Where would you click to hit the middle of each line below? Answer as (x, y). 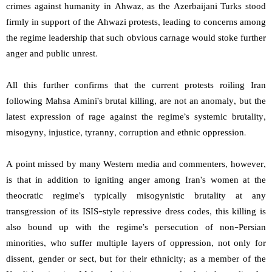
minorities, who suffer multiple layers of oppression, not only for (136, 244)
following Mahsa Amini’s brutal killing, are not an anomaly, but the (136, 102)
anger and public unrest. (54, 55)
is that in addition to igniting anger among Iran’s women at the (136, 181)
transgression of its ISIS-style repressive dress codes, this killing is (136, 212)
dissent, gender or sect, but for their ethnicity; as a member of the (136, 260)
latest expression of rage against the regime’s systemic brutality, (136, 118)
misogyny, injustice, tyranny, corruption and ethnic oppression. (127, 134)
